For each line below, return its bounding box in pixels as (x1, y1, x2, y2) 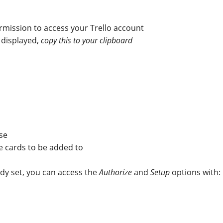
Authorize (99, 167, 132, 178)
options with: (170, 167, 221, 178)
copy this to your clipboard (41, 35, 133, 46)
